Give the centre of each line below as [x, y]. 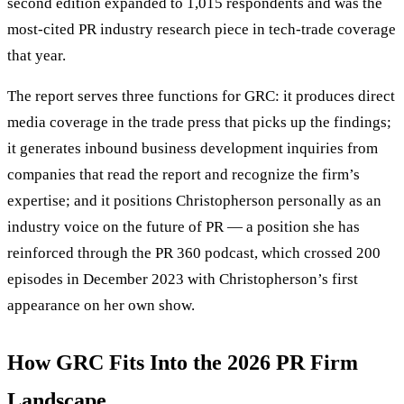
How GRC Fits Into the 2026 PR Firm [183, 363]
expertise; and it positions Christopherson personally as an [194, 201]
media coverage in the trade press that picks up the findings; [199, 123]
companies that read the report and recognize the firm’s [184, 175]
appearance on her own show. [101, 306]
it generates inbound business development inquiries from [193, 149]
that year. [37, 56]
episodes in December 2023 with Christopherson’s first [183, 280]
